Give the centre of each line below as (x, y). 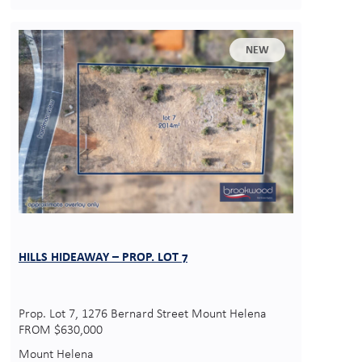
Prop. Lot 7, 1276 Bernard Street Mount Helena (143, 314)
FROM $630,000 (61, 330)
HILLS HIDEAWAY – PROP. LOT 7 (103, 256)
